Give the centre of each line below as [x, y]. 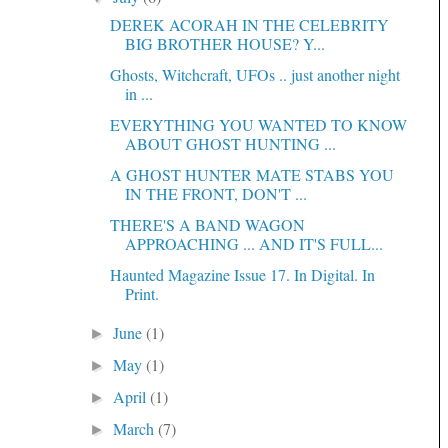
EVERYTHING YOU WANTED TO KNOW [258, 124]
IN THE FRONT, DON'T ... [215, 193]
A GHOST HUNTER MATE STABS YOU [251, 174]
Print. [141, 293]
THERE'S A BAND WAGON [207, 224]
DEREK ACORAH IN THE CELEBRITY [249, 24]
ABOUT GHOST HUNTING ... [230, 143]
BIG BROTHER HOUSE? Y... [224, 43]
